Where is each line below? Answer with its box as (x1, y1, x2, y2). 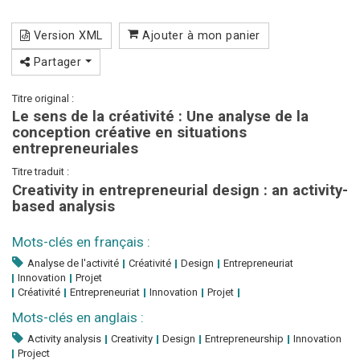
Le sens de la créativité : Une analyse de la (12, 108, 309, 125)
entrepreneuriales (12, 141, 138, 157)
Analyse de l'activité (27, 257, 119, 268)
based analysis (12, 198, 115, 214)
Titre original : (12, 92, 74, 104)
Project (18, 347, 50, 358)
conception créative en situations (12, 125, 247, 141)
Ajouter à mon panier (138, 29, 260, 41)
